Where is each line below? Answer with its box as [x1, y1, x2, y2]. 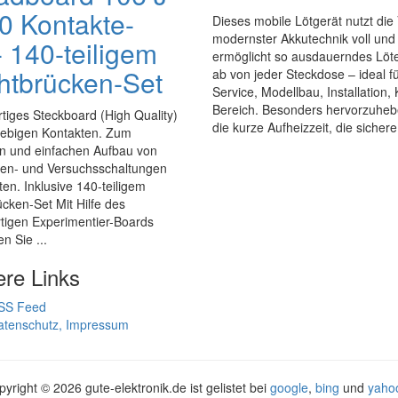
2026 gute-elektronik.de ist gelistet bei [53, 378, 270, 396]
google [270, 378, 308, 396]
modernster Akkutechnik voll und [212, 29, 395, 47]
